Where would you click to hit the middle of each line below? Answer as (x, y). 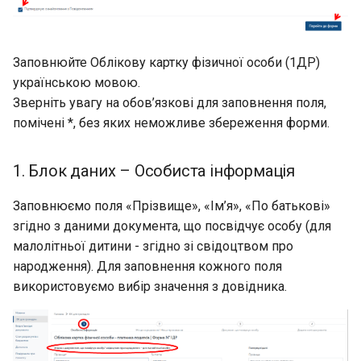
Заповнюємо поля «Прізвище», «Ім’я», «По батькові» (172, 205)
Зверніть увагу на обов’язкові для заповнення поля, (170, 102)
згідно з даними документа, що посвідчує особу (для (172, 226)
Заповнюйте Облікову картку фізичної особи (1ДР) (166, 62)
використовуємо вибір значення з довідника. (150, 286)
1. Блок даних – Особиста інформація (154, 170)
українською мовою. (77, 82)
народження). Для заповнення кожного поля (147, 266)
